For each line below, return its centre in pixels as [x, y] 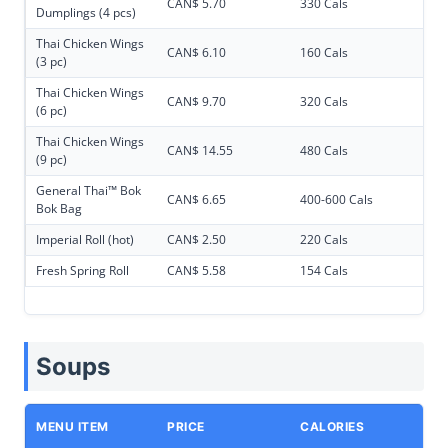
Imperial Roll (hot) [85, 240]
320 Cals [324, 102]
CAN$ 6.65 [196, 200]
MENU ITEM [72, 427]
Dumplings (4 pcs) [86, 13]
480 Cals [324, 151]
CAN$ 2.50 [196, 240]
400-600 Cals [336, 200]
